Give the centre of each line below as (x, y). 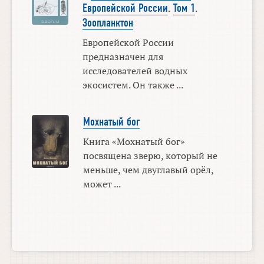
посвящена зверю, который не (150, 155)
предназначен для (123, 57)
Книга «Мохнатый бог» (134, 141)
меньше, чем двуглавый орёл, (148, 169)
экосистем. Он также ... (133, 85)
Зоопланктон (108, 23)
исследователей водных (135, 71)
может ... (102, 184)
